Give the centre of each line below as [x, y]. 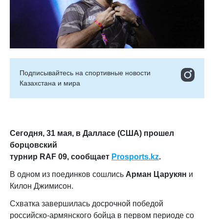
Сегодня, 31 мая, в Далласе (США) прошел [92, 133]
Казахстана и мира [50, 83]
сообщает [91, 157]
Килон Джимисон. [42, 186]
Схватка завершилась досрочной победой [87, 204]
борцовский [33, 145]
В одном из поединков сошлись [68, 174]
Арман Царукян [156, 174]
